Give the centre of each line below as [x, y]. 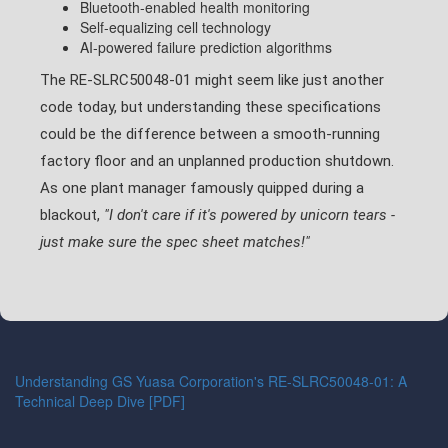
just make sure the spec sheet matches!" [175, 242]
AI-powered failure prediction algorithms [206, 47]
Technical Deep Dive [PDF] [100, 401]
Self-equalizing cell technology [175, 27]
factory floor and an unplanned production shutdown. [217, 161]
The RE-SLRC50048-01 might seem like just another [212, 80]
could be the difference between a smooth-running [210, 134]
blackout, [72, 215]
